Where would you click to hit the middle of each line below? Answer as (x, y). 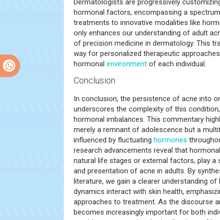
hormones (170, 140)
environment (127, 64)
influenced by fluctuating (114, 140)
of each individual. (177, 64)
